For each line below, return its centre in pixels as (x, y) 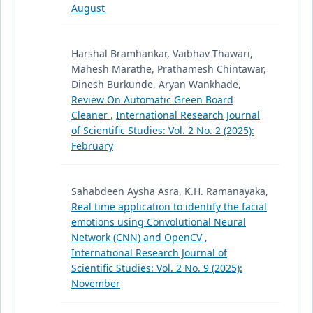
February (92, 146)
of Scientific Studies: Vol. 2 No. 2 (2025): (162, 131)
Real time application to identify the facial (169, 207)
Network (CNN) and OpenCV (138, 238)
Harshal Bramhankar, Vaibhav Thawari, (162, 54)
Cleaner (90, 115)
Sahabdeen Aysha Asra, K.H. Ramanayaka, (169, 191)
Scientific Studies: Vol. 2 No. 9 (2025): (156, 268)
